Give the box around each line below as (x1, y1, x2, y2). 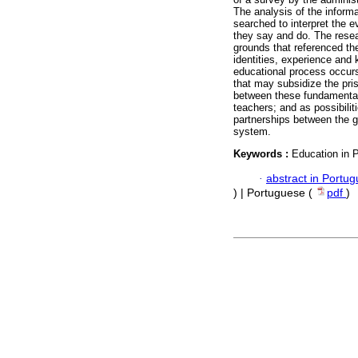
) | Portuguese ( (233, 186, 316, 199)
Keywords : (233, 148, 292, 161)
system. (233, 125, 271, 138)
